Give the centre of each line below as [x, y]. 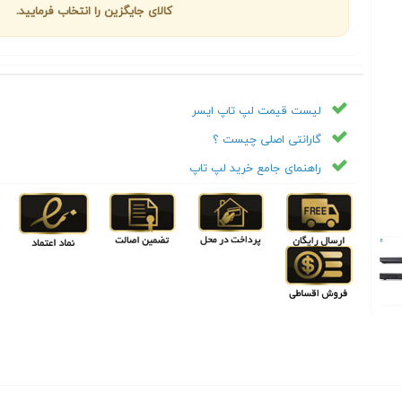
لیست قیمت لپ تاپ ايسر [256, 111]
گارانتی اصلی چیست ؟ [267, 140]
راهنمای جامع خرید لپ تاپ [255, 169]
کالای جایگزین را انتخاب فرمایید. [94, 12]
